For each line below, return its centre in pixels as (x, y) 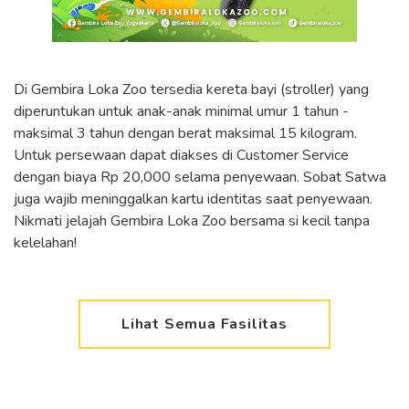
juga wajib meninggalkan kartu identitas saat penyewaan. (193, 199)
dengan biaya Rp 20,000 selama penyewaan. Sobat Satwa (200, 178)
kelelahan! (45, 243)
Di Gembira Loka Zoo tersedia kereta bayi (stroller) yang (191, 90)
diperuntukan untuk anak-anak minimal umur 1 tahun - (181, 112)
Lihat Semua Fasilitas (204, 325)
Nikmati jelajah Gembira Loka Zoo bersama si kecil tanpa (192, 221)
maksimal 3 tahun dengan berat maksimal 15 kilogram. (185, 134)
